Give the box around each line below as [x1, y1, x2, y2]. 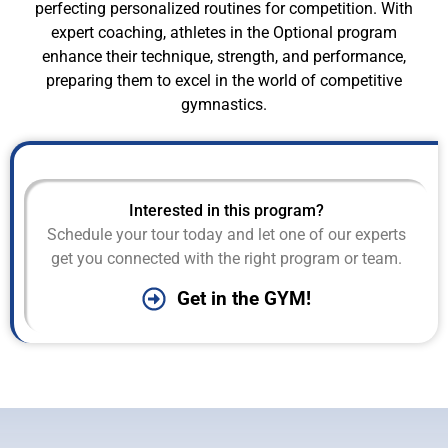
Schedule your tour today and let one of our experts [46, 224, 406, 244]
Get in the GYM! [176, 286, 311, 310]
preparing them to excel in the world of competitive [46, 70, 402, 90]
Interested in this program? [128, 201, 324, 221]
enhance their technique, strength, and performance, [42, 46, 406, 66]
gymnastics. [181, 94, 267, 114]
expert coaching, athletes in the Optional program [51, 22, 397, 42]
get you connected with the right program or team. [50, 248, 402, 268]
